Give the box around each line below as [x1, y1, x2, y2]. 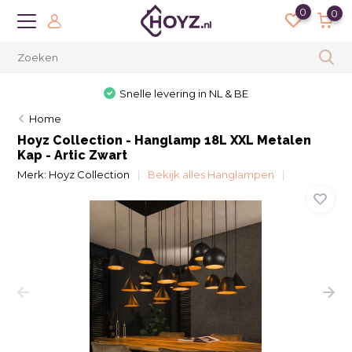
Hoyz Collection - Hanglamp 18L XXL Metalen [17, 133, 312, 148]
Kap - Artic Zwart [17, 148, 128, 163]
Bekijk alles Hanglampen [148, 168, 275, 181]
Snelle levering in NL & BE [119, 87, 249, 100]
